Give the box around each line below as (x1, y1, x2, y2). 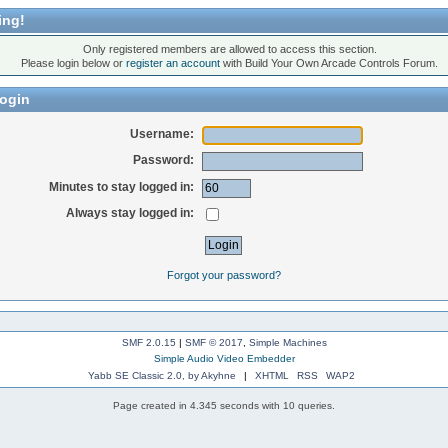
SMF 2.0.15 (121, 337, 176, 349)
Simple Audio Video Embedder (153, 353, 295, 365)
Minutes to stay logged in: (49, 179, 195, 194)
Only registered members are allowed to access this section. (82, 42, 377, 55)
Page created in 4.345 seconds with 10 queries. (113, 400, 336, 412)
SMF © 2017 (184, 337, 243, 349)
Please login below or (21, 56, 127, 69)
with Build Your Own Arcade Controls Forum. (220, 56, 439, 69)
